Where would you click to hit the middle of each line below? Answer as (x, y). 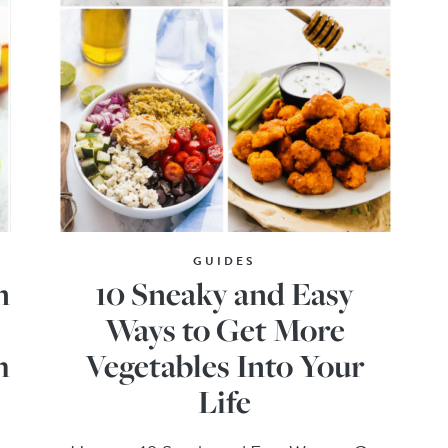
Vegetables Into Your (224, 365)
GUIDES (225, 260)
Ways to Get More (224, 329)
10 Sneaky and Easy (225, 293)
